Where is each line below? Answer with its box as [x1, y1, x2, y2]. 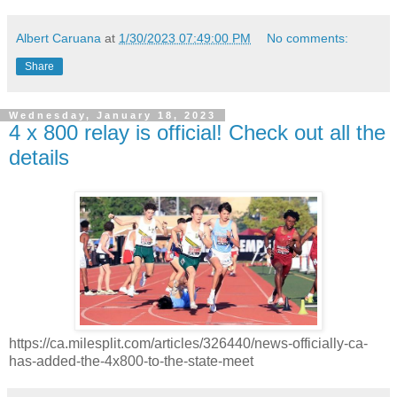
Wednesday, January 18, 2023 [9, 109, 216, 121]
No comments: [267, 30, 349, 45]
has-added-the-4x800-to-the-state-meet [9, 353, 253, 369]
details [9, 144, 69, 169]
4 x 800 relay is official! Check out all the [9, 120, 385, 144]
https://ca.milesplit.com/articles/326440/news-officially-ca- [9, 335, 368, 351]
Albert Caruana [16, 30, 101, 45]
